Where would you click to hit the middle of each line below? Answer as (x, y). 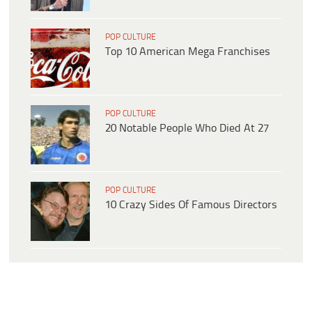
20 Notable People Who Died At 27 (187, 129)
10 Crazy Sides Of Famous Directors (191, 205)
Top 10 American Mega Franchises (188, 52)
